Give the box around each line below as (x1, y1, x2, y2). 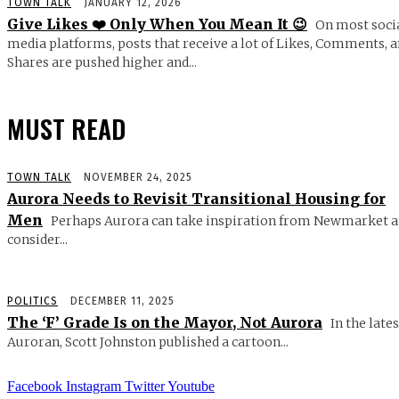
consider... (7, 231, 68, 248)
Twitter (125, 378, 165, 394)
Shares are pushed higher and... (7, 53, 197, 70)
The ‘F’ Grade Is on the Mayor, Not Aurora (7, 313, 322, 331)
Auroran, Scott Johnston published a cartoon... (7, 333, 289, 350)
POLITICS (7, 294, 58, 307)
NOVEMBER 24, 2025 (84, 170, 192, 183)
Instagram (66, 378, 121, 394)
